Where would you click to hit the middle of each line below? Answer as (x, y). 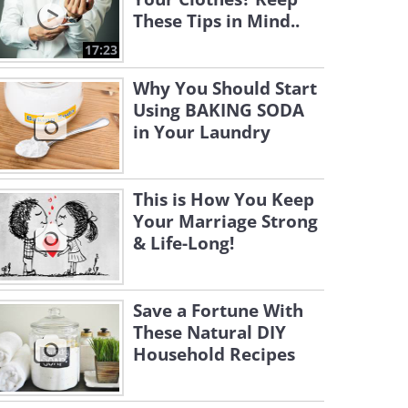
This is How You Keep (224, 199)
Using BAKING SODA (219, 110)
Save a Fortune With (218, 311)
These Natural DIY (209, 332)
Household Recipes (214, 354)
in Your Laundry (202, 132)
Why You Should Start (225, 88)
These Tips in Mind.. (216, 21)
